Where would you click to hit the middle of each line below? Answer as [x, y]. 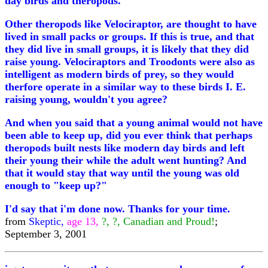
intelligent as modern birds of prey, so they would [119, 74]
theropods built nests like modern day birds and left [125, 148]
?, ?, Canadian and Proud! [158, 221]
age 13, [83, 221]
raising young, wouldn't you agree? [86, 99]
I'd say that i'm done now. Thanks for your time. [118, 209]
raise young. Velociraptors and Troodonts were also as [130, 62]
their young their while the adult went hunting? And [126, 160]
